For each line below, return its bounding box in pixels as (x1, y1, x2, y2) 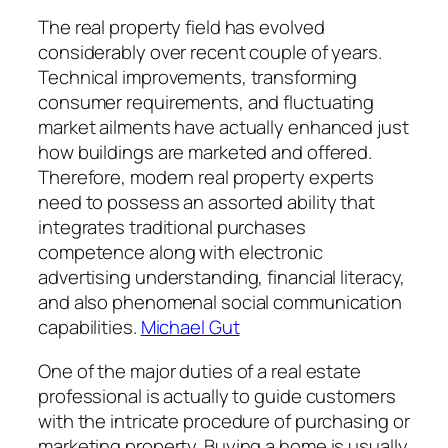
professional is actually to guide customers (38, 382, 396, 409)
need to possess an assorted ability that (38, 189, 375, 216)
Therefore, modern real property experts (38, 164, 375, 191)
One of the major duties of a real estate (38, 357, 361, 384)
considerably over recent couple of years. (38, 39, 382, 66)
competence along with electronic (38, 239, 323, 266)
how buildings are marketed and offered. (38, 139, 373, 166)
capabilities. (38, 314, 141, 341)
